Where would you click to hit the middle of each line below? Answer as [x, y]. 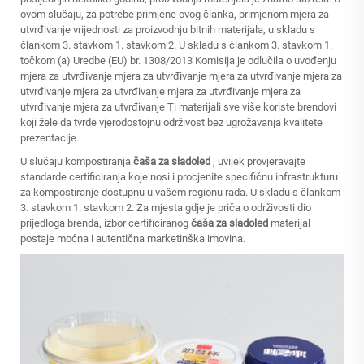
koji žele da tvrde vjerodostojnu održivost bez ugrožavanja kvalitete [171, 122]
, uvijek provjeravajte [259, 161]
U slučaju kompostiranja [77, 161]
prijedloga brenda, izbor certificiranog [106, 223]
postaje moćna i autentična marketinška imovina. [133, 238]
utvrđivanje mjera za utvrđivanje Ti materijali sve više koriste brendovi [178, 107]
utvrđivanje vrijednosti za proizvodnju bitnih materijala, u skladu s [168, 30]
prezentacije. [50, 138]
